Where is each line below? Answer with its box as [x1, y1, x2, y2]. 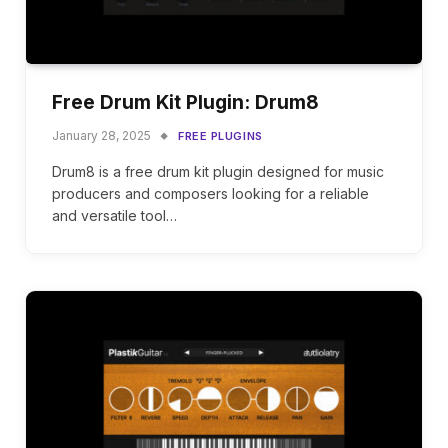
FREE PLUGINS [178, 128, 263, 143]
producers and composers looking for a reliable [52, 184, 369, 202]
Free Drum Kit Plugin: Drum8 [52, 90, 319, 114]
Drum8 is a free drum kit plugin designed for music [52, 162, 384, 180]
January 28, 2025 [52, 127, 151, 143]
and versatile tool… [52, 206, 177, 224]
